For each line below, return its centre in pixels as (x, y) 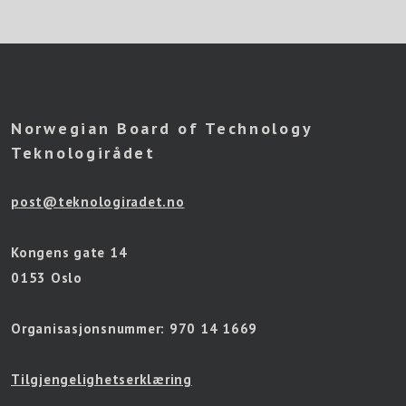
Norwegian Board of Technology (162, 129)
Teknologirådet (83, 153)
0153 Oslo (47, 278)
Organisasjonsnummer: (90, 329)
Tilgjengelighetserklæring (101, 380)
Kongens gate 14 (69, 253)
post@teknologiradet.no (98, 202)
